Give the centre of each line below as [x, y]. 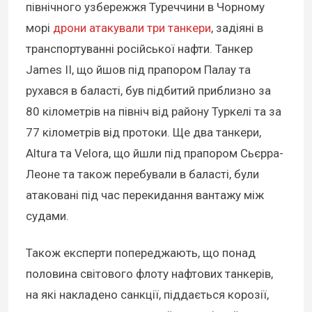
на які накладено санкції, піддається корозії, [147, 294]
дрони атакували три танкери [132, 28]
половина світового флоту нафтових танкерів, [149, 273]
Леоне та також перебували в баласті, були [142, 174]
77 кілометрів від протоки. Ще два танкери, [143, 133]
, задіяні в [237, 28]
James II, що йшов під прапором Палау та [138, 70]
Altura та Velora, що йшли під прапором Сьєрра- [155, 154]
